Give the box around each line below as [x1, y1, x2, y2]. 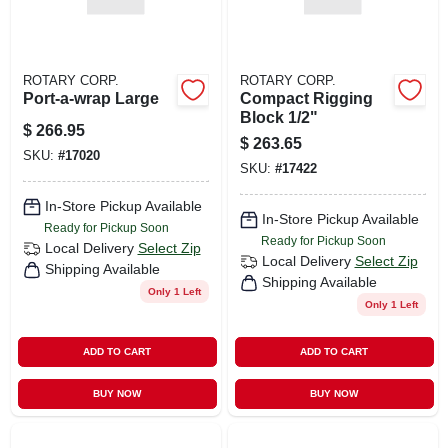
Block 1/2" [239, 108, 318, 126]
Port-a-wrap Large [22, 89, 159, 107]
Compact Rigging [239, 89, 373, 107]
